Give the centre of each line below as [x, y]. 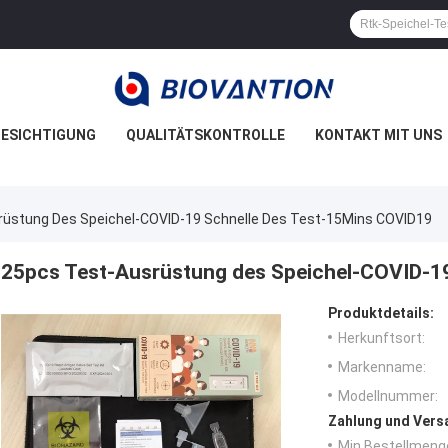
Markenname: [382, 367]
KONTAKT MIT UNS [378, 135]
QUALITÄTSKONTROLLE [205, 135]
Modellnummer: [388, 396]
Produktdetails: [381, 313]
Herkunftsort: [381, 338]
